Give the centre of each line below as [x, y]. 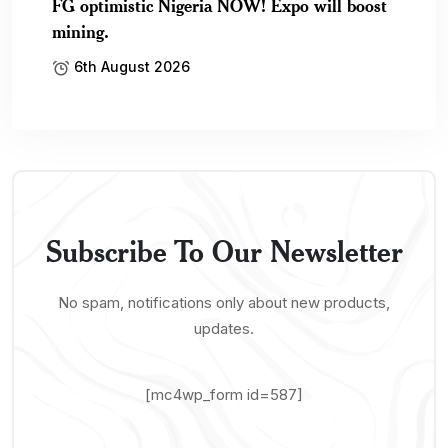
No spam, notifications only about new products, [224, 302]
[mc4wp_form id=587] [224, 394]
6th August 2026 [130, 66]
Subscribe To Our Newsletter [224, 250]
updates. [224, 328]
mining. [80, 30]
